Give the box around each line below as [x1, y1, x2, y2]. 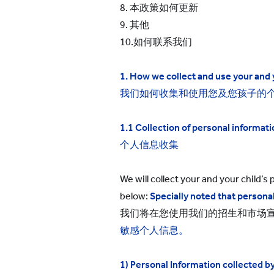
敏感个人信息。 [120, 224, 188, 236]
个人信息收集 [120, 139, 179, 150]
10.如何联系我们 [120, 36, 192, 48]
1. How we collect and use [120, 70, 233, 82]
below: [120, 190, 150, 202]
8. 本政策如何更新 [120, 2, 198, 13]
